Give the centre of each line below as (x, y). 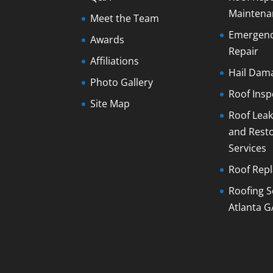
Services (248, 148)
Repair (244, 51)
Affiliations (115, 61)
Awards (108, 40)
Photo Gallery (122, 83)
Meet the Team (125, 19)
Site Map (110, 104)
